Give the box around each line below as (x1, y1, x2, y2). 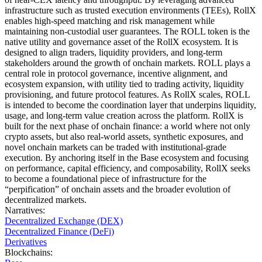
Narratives (5, 205, 43, 215)
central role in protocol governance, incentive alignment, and (5, 68, 227, 78)
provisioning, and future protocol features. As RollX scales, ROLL (5, 89, 250, 99)
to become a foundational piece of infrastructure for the (5, 173, 206, 184)
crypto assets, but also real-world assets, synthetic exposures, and (5, 131, 243, 142)
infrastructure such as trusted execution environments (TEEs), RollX (5, 5, 256, 15)
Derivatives (5, 236, 47, 247)
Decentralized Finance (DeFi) (5, 226, 114, 236)
